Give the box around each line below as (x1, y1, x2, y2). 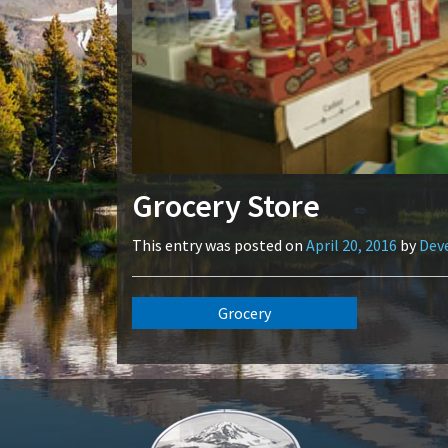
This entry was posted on (132, 234, 306, 255)
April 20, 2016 (306, 234, 397, 255)
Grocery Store (132, 185, 320, 226)
